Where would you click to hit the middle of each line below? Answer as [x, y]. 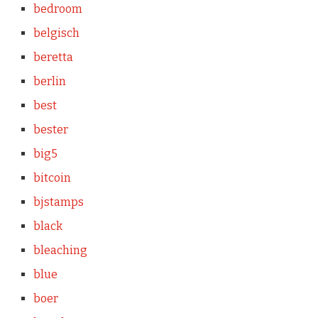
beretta [53, 57]
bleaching [60, 250]
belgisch [56, 33]
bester [50, 130]
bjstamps [58, 202]
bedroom [57, 9]
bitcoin [52, 178]
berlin [49, 81]
